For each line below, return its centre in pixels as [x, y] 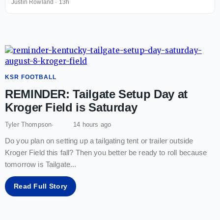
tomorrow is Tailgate [38, 164]
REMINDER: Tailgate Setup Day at [96, 94]
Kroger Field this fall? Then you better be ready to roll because [106, 152]
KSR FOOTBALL [31, 77]
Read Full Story [41, 186]
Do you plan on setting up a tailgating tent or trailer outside [99, 140]
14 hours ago [92, 124]
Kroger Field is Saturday [71, 107]
